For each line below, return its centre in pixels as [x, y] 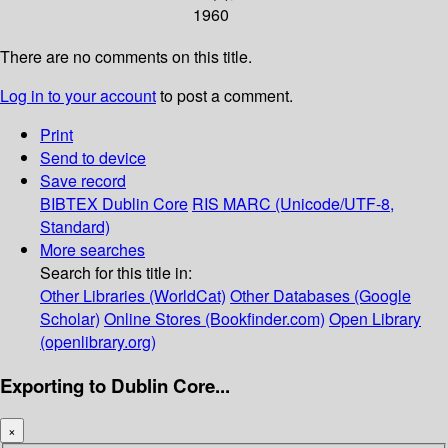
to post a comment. [224, 96]
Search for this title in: [116, 273]
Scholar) [70, 319]
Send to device [93, 158]
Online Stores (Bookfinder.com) [214, 319]
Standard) [75, 227]
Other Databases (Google [320, 296]
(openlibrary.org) [98, 342]
